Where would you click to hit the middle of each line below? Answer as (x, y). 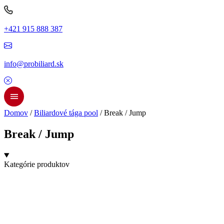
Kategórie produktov (37, 164)
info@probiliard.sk (34, 64)
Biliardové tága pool (66, 113)
